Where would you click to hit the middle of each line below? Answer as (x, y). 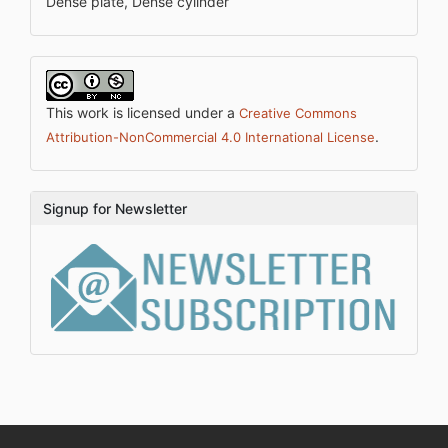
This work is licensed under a (142, 113)
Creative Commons (298, 113)
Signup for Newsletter (115, 209)
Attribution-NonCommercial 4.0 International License (210, 137)
